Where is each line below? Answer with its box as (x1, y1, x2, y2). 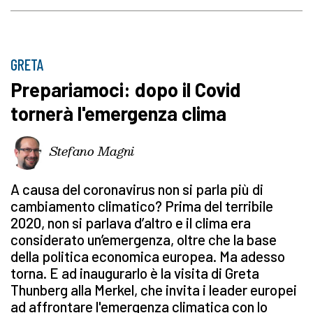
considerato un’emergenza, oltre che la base (10, 231, 277, 249)
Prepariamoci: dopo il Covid (10, 78, 241, 102)
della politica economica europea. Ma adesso (10, 247, 285, 265)
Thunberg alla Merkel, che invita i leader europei (10, 281, 297, 299)
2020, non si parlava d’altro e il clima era (10, 214, 251, 232)
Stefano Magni (50, 140, 134, 161)
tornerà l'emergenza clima (10, 101, 226, 126)
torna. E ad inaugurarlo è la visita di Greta (10, 264, 259, 282)
